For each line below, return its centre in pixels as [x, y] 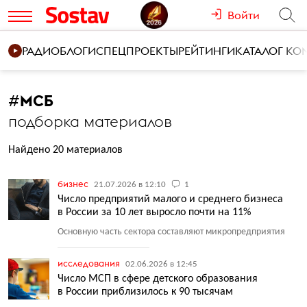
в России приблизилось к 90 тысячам [145, 292]
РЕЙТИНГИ [207, 51]
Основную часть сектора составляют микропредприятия [171, 232]
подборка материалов [90, 121]
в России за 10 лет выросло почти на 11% [154, 212]
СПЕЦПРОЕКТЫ [137, 51]
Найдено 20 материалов [65, 150]
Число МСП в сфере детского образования [158, 279]
